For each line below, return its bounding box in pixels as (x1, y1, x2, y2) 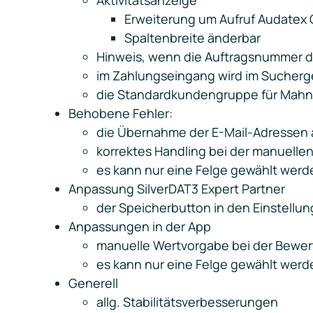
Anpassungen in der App (68, 218, 211, 235)
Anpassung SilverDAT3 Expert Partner (68, 180, 285, 198)
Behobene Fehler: (68, 105, 173, 122)
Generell (68, 275, 118, 292)
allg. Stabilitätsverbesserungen (96, 293, 278, 311)
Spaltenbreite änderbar (124, 29, 261, 47)
